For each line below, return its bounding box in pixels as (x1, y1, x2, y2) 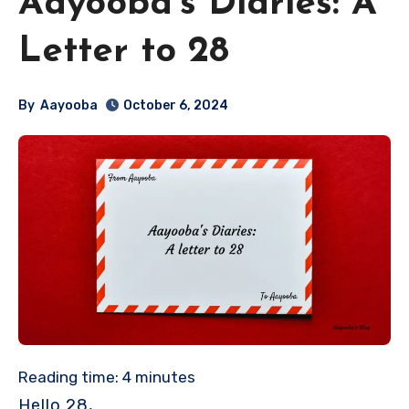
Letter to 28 (18, 34, 229, 71)
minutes (135, 367, 195, 386)
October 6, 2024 (123, 98, 229, 114)
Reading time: (18, 367, 119, 386)
